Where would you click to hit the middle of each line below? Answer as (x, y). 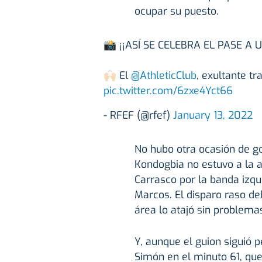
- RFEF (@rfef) (138, 115)
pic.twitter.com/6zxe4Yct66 (168, 90)
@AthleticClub (164, 75)
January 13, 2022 (213, 115)
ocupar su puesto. (176, 11)
